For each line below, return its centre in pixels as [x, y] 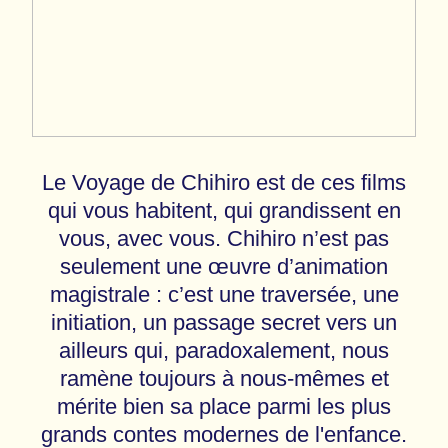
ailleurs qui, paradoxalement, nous [224, 351]
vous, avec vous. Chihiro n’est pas [224, 239]
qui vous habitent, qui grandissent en [224, 211]
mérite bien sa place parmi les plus [224, 407]
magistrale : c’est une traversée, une [224, 295]
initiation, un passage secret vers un [224, 323]
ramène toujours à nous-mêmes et [224, 379]
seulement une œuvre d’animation [224, 267]
